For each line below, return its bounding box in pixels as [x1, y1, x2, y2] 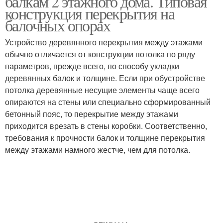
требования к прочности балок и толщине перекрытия [5, 132, 205, 143]
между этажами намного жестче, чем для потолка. [5, 144, 190, 155]
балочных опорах [5, 14, 110, 36]
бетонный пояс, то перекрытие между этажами [5, 108, 178, 119]
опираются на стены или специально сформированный [5, 96, 211, 108]
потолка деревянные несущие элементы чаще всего [5, 84, 200, 96]
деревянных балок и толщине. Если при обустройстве [5, 72, 205, 84]
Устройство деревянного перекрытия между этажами [5, 36, 203, 48]
